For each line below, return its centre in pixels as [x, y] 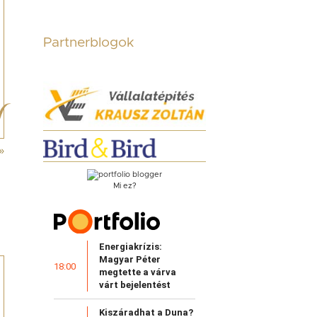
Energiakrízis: [131, 247]
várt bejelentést [135, 285]
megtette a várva [138, 272]
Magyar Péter [130, 260]
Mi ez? [125, 185]
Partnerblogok [88, 43]
